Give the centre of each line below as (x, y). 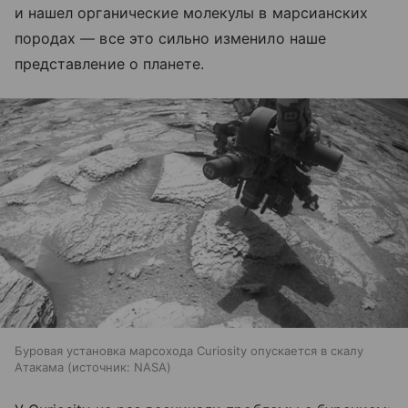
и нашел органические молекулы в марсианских (192, 13)
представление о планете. (110, 64)
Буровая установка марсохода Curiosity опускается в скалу (189, 351)
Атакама (39, 367)
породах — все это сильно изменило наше (170, 38)
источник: (101, 367)
